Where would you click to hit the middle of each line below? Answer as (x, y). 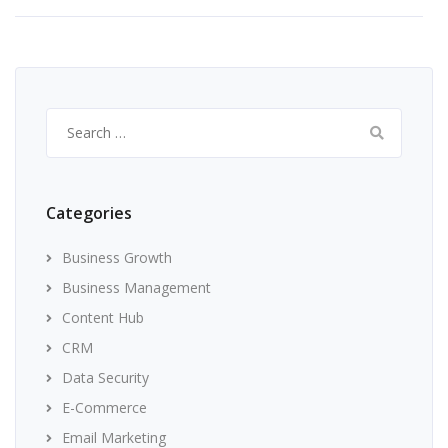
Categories (89, 213)
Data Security (105, 377)
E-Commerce (104, 407)
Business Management (136, 287)
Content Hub (103, 317)
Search (69, 118)
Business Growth (117, 257)
